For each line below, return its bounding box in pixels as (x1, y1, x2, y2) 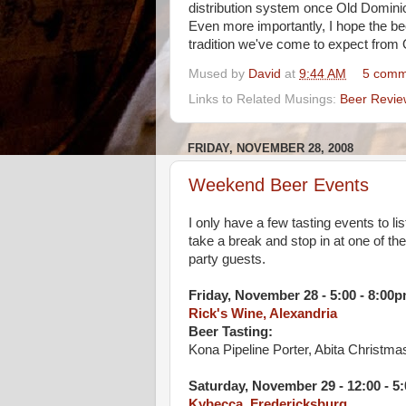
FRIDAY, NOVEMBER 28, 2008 (188, 140, 353, 155)
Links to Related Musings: (188, 92, 340, 106)
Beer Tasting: (188, 324, 273, 340)
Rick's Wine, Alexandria (188, 306, 337, 322)
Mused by (188, 66, 248, 81)
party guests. (188, 252, 266, 267)
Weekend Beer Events (188, 175, 369, 195)
